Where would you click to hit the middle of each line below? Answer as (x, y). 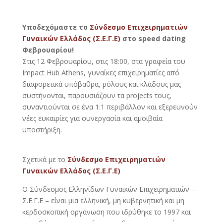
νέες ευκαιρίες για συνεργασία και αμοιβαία (92, 118)
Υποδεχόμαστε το (56, 27)
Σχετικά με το (45, 160)
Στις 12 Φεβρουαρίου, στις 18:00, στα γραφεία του (104, 61)
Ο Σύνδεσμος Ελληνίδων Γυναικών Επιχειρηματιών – (109, 189)
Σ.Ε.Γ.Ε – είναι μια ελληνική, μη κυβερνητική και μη (103, 201)
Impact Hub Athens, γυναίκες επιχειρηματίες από (101, 73)
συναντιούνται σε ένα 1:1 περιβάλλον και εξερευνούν (110, 107)
